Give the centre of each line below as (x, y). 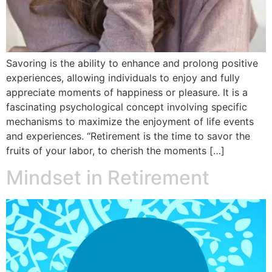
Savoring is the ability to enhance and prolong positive (132, 63)
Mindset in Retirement (108, 178)
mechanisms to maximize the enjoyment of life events (130, 121)
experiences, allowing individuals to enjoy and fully (123, 77)
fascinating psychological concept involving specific (127, 107)
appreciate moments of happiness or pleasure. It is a (127, 92)
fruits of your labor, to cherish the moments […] (115, 150)
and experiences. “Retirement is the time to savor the (128, 136)
